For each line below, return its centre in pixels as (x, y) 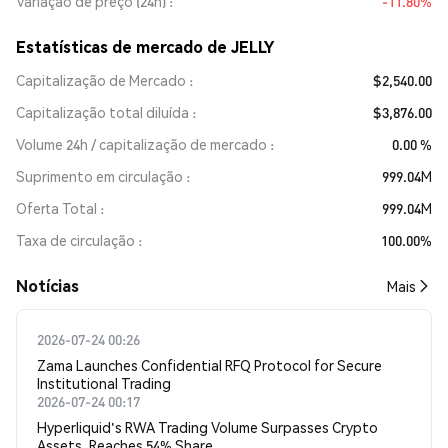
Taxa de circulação (75, 240)
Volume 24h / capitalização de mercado (141, 144)
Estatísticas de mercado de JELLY (145, 46)
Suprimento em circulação (99, 176)
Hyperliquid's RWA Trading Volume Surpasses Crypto (207, 427)
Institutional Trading (104, 383)
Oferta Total (56, 208)
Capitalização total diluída (102, 112)
